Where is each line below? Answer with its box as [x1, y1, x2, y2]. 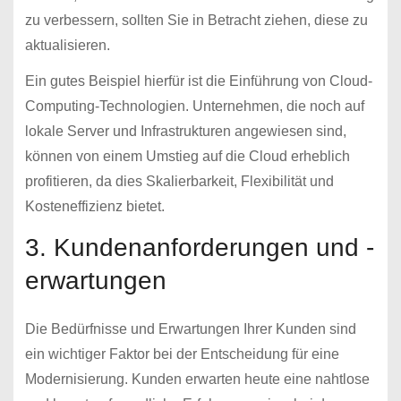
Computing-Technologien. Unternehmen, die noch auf [24, 98, 364, 115]
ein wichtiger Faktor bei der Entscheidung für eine [24, 346, 339, 363]
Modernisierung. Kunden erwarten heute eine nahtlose [24, 371, 370, 388]
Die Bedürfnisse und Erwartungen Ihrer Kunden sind [24, 321, 356, 337]
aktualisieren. [24, 37, 110, 53]
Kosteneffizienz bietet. [24, 199, 165, 215]
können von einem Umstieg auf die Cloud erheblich [24, 149, 350, 165]
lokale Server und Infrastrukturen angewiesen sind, [24, 124, 346, 140]
